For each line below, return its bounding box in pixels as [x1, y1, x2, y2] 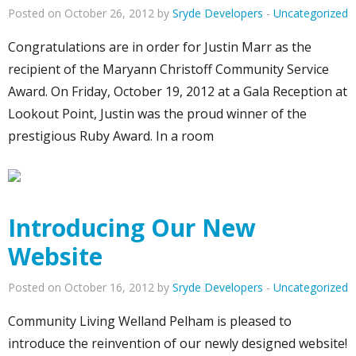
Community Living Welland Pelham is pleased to [8, 312, 292, 331]
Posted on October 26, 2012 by [8, 6, 172, 21]
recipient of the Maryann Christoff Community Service [8, 60, 329, 79]
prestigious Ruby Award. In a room [8, 127, 214, 145]
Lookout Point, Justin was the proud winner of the [8, 105, 307, 123]
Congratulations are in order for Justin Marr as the [8, 38, 311, 56]
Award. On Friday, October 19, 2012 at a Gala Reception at [8, 83, 347, 101]
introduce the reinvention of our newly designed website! [8, 335, 347, 353]
